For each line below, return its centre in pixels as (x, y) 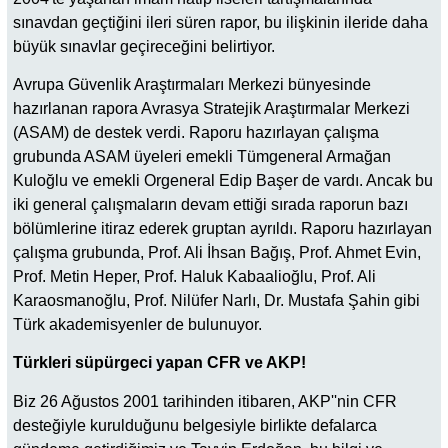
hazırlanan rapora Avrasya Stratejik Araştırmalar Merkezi (211, 108)
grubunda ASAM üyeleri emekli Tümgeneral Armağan (202, 156)
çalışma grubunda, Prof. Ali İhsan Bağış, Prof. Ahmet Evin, (217, 252)
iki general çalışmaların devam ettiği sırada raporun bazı (210, 204)
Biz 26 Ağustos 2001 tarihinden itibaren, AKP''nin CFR (205, 401)
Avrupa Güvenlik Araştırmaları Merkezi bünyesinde (192, 84)
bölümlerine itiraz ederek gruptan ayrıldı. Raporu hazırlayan (222, 228)
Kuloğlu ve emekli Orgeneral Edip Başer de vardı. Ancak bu (223, 180)
